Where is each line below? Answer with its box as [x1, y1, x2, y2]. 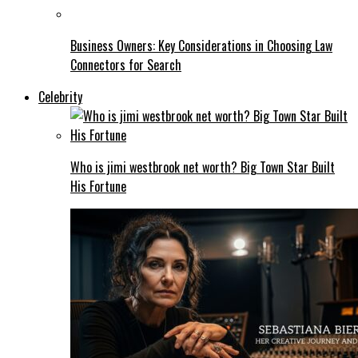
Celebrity [38, 86, 82, 106]
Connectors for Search [70, 54, 181, 74]
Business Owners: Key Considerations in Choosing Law [70, 35, 332, 55]
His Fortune [70, 176, 126, 196]
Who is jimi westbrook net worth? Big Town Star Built [70, 157, 335, 177]
